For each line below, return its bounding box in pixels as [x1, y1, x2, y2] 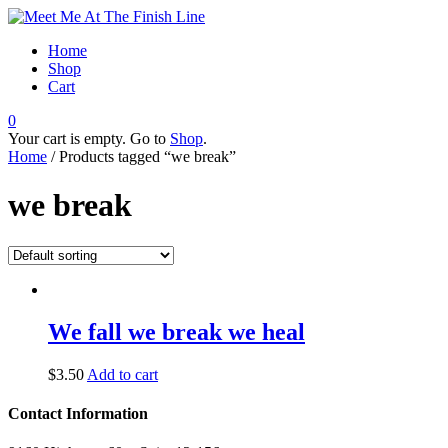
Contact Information [8, 404, 148, 422]
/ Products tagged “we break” [47, 148, 236, 165]
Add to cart [87, 365, 158, 383]
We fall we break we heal [48, 318, 305, 345]
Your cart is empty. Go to [8, 130, 170, 147]
